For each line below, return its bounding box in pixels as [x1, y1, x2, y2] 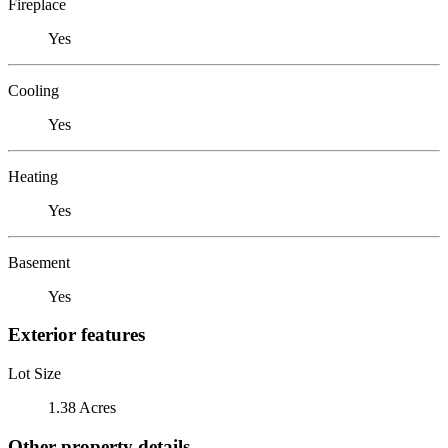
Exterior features [8, 324, 145, 346]
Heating [8, 167, 58, 185]
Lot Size [8, 364, 61, 382]
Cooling [8, 81, 59, 99]
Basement [8, 253, 70, 271]
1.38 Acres [48, 398, 116, 416]
